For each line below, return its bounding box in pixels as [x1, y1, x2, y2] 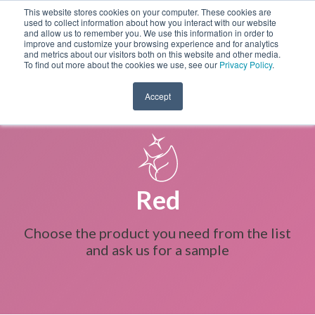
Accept [144, 90, 171, 102]
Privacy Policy [219, 58, 272, 70]
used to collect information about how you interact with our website [24, 16, 276, 28]
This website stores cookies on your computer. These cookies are [24, 6, 271, 18]
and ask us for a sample [86, 241, 229, 258]
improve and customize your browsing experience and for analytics [24, 37, 278, 49]
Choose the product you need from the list [24, 224, 291, 241]
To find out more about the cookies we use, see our [24, 58, 219, 70]
